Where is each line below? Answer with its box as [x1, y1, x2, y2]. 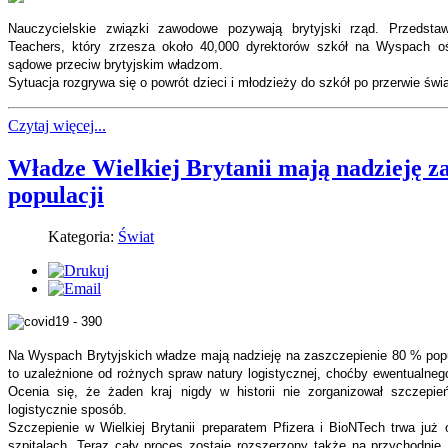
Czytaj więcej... [8, 116, 106, 134]
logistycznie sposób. [8, 402, 127, 418]
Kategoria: [48, 228, 118, 246]
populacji [8, 181, 104, 208]
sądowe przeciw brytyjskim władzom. [8, 56, 223, 72]
